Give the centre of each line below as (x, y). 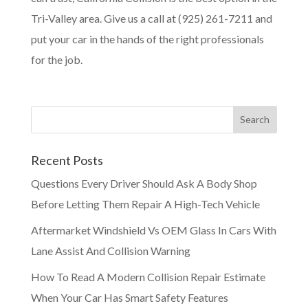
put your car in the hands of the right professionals (147, 38)
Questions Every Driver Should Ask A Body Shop (144, 183)
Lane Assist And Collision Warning (110, 250)
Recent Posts (67, 160)
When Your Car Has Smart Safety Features (129, 297)
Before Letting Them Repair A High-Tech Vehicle (145, 203)
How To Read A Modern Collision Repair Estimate (148, 276)
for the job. (56, 59)
